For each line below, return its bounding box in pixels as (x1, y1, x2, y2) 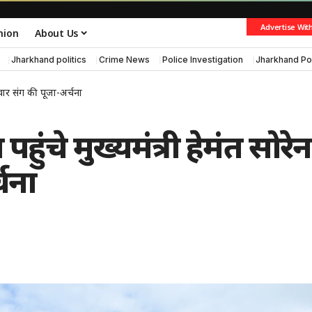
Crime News (99, 54, 150, 65)
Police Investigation (162, 54, 243, 65)
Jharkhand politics (11, 54, 86, 65)
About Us (35, 26, 79, 40)
